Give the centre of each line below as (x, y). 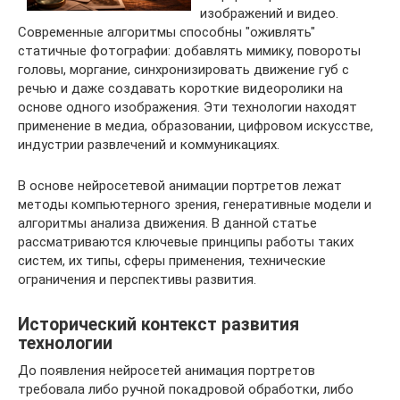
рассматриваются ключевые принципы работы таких (186, 242)
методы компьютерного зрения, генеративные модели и (195, 204)
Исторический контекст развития (158, 325)
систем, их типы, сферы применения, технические (172, 261)
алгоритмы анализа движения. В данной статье (167, 223)
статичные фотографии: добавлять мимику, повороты (189, 51)
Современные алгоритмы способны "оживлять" (167, 32)
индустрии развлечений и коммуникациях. (149, 145)
